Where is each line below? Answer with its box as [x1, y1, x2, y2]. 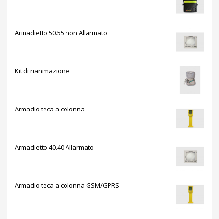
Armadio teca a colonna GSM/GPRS [15, 180, 119, 190]
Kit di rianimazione [15, 66, 69, 75]
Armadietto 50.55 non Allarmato [15, 28, 107, 37]
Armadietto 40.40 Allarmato [15, 142, 94, 152]
